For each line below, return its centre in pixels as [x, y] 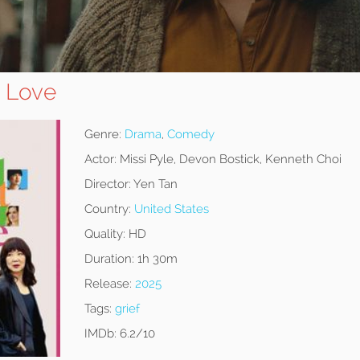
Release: [108, 284]
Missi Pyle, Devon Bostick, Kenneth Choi [229, 160]
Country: [107, 209]
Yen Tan [154, 184]
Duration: [109, 259]
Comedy [190, 135]
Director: [107, 184]
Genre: [102, 135]
